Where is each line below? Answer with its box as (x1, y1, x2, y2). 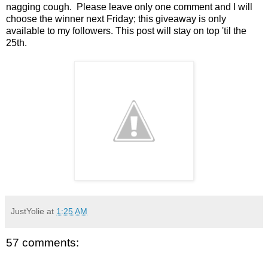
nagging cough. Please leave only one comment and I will (6, 1, 252, 12)
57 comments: (6, 236, 79, 249)
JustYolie (11, 206, 44, 216)
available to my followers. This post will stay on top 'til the (6, 25, 246, 36)
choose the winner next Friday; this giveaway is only (6, 13, 226, 24)
